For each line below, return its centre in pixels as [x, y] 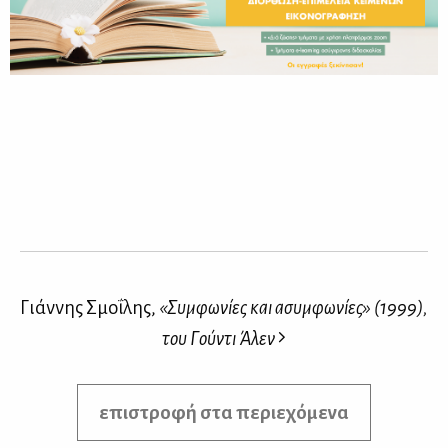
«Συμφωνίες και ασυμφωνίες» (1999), [293, 307]
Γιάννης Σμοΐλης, [89, 307]
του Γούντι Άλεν [218, 338]
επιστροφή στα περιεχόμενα [224, 412]
